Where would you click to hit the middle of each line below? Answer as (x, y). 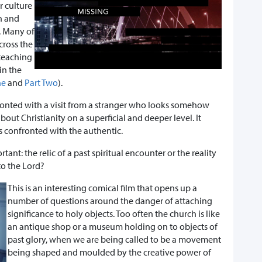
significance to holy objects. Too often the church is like (114, 214)
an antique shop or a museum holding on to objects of (113, 227)
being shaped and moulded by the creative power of (109, 252)
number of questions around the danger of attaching (110, 201)
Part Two (41, 83)
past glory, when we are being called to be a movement (114, 239)
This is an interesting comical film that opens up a (102, 188)
